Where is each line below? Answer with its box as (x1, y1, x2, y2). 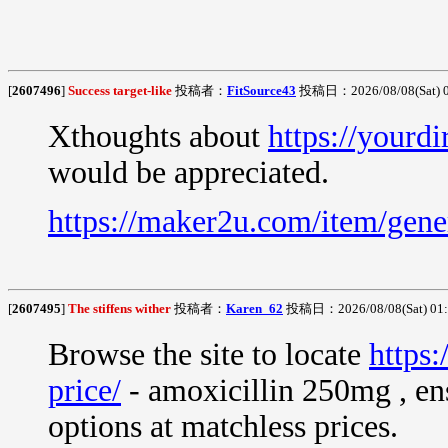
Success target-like (68, 82, 172, 98)
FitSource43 (227, 82, 296, 98)
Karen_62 (226, 301, 283, 316)
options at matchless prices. (48, 409, 398, 444)
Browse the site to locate (48, 337, 369, 372)
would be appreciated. (48, 154, 329, 190)
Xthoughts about (48, 118, 268, 154)
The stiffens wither (68, 301, 171, 316)
